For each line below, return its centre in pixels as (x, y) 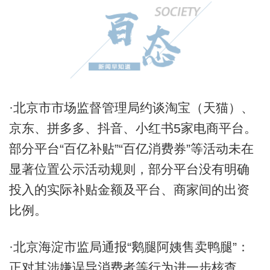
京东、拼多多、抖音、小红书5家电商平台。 (133, 128)
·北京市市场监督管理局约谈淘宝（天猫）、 (131, 107)
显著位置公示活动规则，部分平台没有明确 (129, 169)
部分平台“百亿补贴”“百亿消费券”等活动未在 (131, 148)
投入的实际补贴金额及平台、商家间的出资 (129, 189)
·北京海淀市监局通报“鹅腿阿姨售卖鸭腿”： (129, 247)
